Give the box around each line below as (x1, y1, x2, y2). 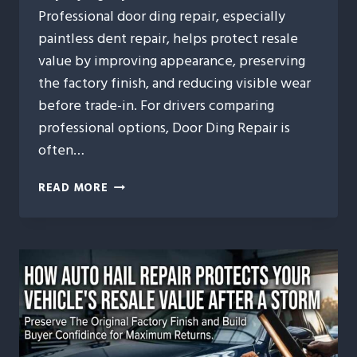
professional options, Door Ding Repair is (38, 116, 290, 140)
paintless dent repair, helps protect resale (38, 27, 298, 51)
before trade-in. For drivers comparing (38, 94, 274, 118)
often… (38, 139, 84, 163)
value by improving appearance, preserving (38, 49, 305, 73)
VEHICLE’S (107, 322, 167, 341)
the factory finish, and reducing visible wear (38, 72, 311, 96)
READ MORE (38, 178, 108, 198)
